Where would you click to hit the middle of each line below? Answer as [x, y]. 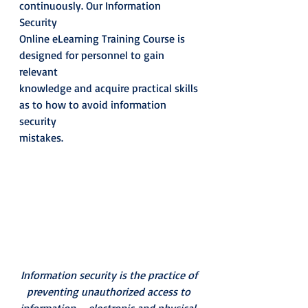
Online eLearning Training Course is [103, 38]
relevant [38, 71]
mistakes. [44, 137]
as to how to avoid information [94, 104]
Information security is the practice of [110, 275]
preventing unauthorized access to [110, 291]
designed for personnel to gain [93, 55]
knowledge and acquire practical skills [110, 88]
